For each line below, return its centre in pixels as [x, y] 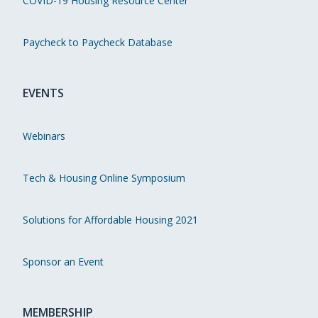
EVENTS [43, 93]
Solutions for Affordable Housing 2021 [110, 220]
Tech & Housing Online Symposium [104, 178]
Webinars [44, 136]
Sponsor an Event [63, 262]
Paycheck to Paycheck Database [98, 43]
